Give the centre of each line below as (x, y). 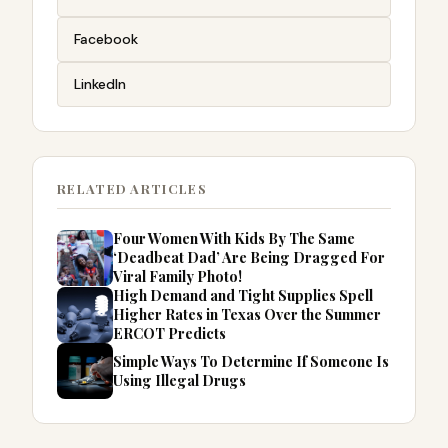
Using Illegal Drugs (179, 380)
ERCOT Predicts (169, 333)
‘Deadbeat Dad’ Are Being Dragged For (249, 257)
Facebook (106, 39)
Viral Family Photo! (177, 276)
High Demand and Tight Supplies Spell (243, 295)
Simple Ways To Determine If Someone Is (251, 361)
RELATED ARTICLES (132, 188)
